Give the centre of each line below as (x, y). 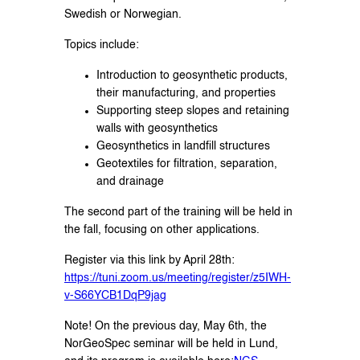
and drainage (130, 182)
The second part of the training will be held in (178, 213)
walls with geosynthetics (157, 129)
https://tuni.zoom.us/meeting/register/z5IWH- (178, 278)
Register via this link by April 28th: (149, 261)
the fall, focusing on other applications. (162, 230)
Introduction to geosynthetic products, (192, 76)
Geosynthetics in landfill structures (183, 147)
